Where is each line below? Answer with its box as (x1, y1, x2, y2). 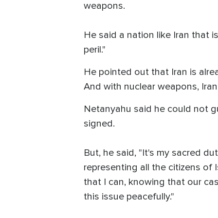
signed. (84, 117, 115, 129)
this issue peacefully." (84, 190, 174, 202)
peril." (84, 43, 106, 55)
